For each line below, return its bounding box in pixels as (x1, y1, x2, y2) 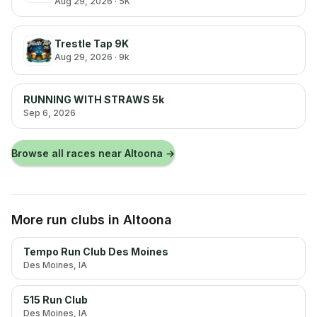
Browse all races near (11, 146, 125, 159)
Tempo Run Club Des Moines (23, 246, 168, 258)
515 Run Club (23, 294, 88, 306)
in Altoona (105, 212, 172, 227)
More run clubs (11, 212, 105, 227)
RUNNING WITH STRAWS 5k (23, 93, 164, 105)
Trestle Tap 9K (54, 38, 129, 50)
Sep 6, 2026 (23, 108, 76, 118)
